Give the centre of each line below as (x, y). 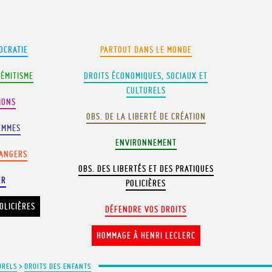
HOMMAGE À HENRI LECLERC (146, 236)
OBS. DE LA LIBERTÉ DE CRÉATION (146, 117)
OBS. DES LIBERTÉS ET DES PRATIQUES (146, 169)
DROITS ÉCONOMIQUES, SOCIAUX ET (146, 76)
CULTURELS (146, 90)
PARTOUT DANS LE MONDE (146, 50)
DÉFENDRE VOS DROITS (146, 209)
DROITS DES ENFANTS (58, 266)
